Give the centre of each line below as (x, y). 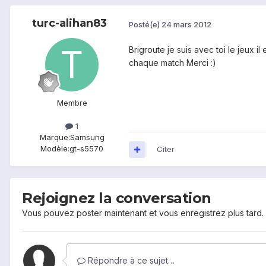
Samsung (87, 137)
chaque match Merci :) (172, 63)
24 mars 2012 (186, 24)
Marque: (55, 137)
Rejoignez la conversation (117, 198)
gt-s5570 (86, 149)
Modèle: (55, 149)
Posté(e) (145, 24)
